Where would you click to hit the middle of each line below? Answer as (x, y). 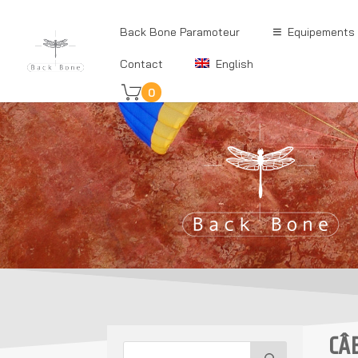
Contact (141, 64)
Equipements (321, 32)
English (235, 64)
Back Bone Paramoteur (180, 32)
